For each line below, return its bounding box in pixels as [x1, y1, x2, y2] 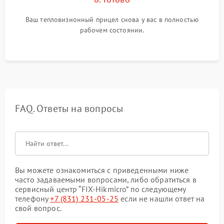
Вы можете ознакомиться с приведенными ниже [15, 164, 189, 175]
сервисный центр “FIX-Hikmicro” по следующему [15, 183, 186, 194]
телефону [15, 193, 50, 203]
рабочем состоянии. [79, 25, 144, 34]
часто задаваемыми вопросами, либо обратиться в [15, 174, 196, 184]
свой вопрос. [15, 202, 61, 213]
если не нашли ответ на [118, 193, 205, 203]
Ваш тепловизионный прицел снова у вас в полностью [25, 14, 199, 24]
